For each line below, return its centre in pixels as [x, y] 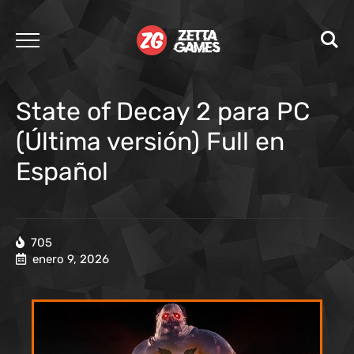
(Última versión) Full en [150, 141]
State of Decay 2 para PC [163, 111]
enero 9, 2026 [71, 259]
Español [62, 171]
